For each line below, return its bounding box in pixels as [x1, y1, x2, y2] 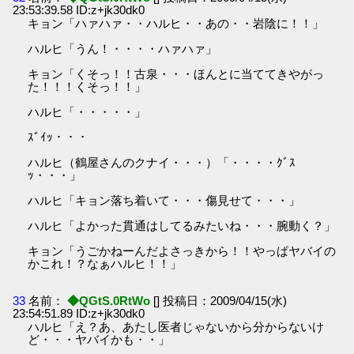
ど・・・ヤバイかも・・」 [28, 333, 171, 347]
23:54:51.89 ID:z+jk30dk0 [13, 307, 145, 321]
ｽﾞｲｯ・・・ [28, 130, 89, 145]
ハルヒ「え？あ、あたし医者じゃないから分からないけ [28, 320, 325, 334]
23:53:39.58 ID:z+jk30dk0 [13, 3, 145, 17]
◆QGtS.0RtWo [64, 294, 154, 308]
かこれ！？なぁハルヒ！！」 [28, 257, 183, 271]
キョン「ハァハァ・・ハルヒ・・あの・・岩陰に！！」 [28, 17, 325, 31]
